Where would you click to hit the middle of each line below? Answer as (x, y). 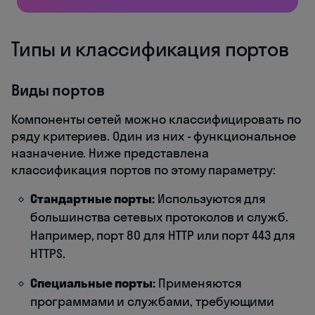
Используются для (211, 198)
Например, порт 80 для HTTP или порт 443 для (163, 235)
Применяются (199, 283)
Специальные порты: (93, 283)
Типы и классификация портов (150, 49)
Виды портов (58, 90)
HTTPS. (48, 253)
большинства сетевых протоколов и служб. (160, 217)
